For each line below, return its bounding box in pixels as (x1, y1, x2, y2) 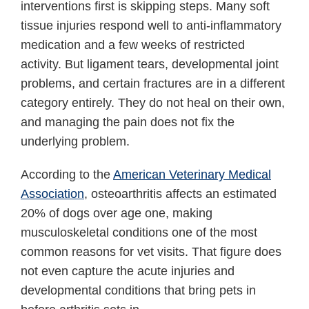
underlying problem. (21, 134, 130, 148)
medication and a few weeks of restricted (21, 37, 245, 52)
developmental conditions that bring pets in (21, 283, 256, 297)
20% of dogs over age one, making (21, 206, 212, 220)
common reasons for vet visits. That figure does (21, 244, 281, 259)
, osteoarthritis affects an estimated (84, 186, 277, 201)
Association (21, 186, 84, 201)
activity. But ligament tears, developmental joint (21, 57, 279, 71)
